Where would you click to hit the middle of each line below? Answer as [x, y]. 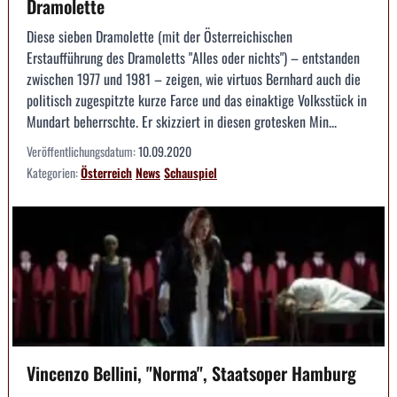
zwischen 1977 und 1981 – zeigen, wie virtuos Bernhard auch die [194, 79]
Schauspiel [191, 173]
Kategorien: [54, 173]
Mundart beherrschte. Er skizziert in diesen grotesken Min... [182, 122]
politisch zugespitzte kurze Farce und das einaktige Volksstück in [197, 101]
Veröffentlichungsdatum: [82, 152]
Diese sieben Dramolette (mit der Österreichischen [160, 37]
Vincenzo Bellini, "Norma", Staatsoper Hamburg [191, 373]
